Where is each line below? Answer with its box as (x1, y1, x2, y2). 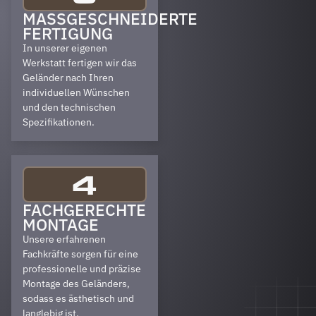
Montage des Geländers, (23, 276, 130, 290)
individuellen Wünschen (23, 85, 130, 99)
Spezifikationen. (23, 115, 95, 128)
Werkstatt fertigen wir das (23, 56, 137, 69)
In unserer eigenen (23, 41, 107, 54)
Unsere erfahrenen (23, 232, 106, 245)
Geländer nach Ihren (23, 71, 114, 84)
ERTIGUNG (23, 23, 102, 44)
